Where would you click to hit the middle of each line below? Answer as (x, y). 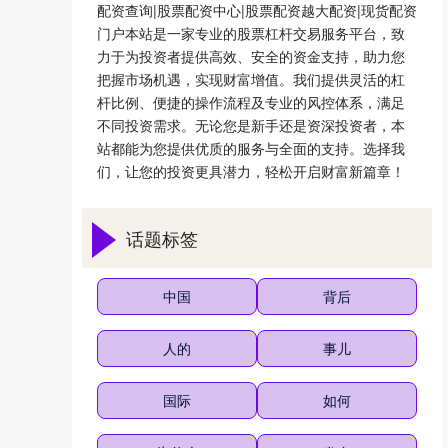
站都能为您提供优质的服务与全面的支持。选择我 (251, 148)
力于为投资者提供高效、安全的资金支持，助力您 (251, 56)
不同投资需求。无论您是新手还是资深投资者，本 (251, 125)
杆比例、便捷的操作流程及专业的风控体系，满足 (251, 102)
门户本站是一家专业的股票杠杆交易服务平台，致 (251, 33)
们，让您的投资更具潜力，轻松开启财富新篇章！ (251, 171)
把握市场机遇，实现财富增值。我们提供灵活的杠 (251, 79)
